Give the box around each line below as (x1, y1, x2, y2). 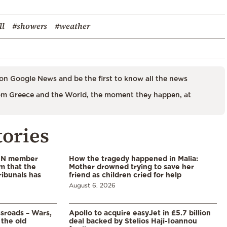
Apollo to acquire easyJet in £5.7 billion (69, 208, 211, 216)
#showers (12, 20, 47, 31)
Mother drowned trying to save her (69, 162, 194, 170)
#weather (55, 20, 90, 31)
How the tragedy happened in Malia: (69, 154, 198, 162)
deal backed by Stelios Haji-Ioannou (69, 216, 197, 224)
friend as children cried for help (69, 170, 181, 178)
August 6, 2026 (69, 181, 116, 188)
